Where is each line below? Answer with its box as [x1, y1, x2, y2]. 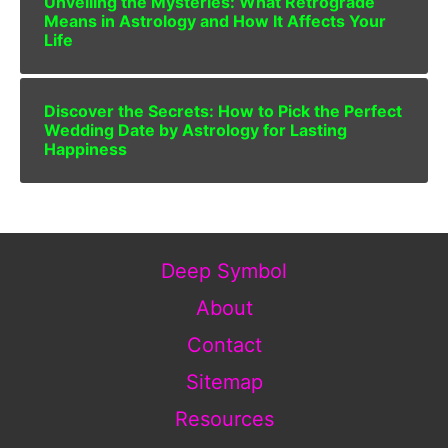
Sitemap [185, 369, 263, 394]
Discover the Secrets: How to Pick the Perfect [44, 100, 402, 121]
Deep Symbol [161, 258, 287, 283]
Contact [186, 332, 262, 357]
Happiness [44, 138, 127, 159]
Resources [174, 406, 274, 431]
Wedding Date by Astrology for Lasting [44, 119, 347, 140]
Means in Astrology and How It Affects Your [44, 10, 386, 31]
